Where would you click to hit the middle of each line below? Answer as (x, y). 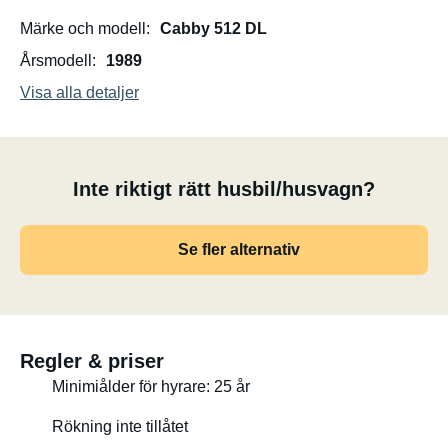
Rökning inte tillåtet (120, 426)
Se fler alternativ (238, 249)
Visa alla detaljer (79, 92)
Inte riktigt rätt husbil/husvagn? (224, 189)
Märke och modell (83, 28)
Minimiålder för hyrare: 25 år (151, 386)
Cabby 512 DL (213, 28)
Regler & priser (92, 361)
